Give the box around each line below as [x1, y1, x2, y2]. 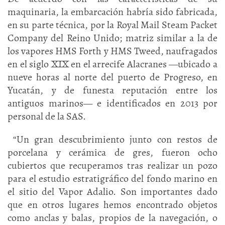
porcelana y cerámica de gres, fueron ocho [8, 146, 217, 159]
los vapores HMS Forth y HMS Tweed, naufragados [8, 44, 217, 58]
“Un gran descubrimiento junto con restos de [8, 133, 217, 146]
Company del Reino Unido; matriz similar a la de [8, 31, 217, 45]
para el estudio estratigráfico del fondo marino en [8, 172, 217, 185]
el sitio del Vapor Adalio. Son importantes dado [8, 185, 217, 198]
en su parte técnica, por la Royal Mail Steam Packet [8, 18, 217, 32]
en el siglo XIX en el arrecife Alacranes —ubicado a [8, 57, 217, 71]
